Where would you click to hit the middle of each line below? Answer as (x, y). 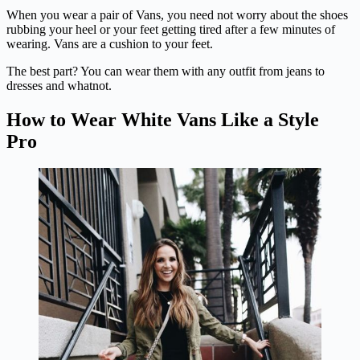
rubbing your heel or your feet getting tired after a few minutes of (171, 29)
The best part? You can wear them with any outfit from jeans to (166, 71)
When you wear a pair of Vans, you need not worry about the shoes (177, 14)
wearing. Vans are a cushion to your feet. (110, 43)
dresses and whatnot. (59, 85)
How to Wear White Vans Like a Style (163, 119)
